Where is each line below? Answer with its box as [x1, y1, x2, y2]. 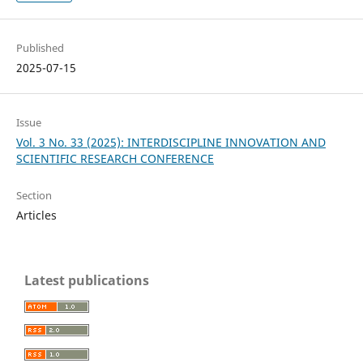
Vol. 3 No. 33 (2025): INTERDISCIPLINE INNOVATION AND [15, 134, 326, 150]
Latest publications [24, 271, 149, 289]
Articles [15, 207, 57, 223]
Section [15, 187, 52, 203]
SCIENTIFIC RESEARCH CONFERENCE [15, 150, 214, 166]
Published [15, 41, 64, 56]
